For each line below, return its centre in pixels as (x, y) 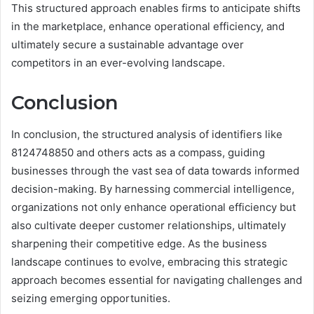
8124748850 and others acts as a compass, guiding (138, 152)
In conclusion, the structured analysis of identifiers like (147, 134)
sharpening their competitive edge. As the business (139, 243)
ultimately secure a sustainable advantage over (128, 45)
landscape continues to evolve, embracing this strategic (149, 261)
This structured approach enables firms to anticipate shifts (156, 8)
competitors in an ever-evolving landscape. (118, 63)
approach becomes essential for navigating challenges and (157, 280)
